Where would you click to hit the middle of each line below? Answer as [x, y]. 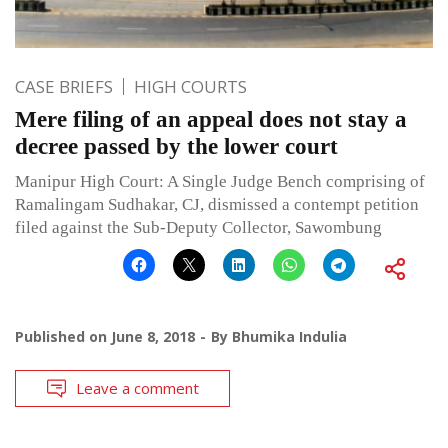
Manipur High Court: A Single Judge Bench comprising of [220, 181]
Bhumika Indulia [289, 336]
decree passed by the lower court [176, 146]
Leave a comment [137, 387]
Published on [63, 336]
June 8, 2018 [153, 336]
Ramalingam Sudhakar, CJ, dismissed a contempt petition [217, 204]
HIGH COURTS [190, 86]
